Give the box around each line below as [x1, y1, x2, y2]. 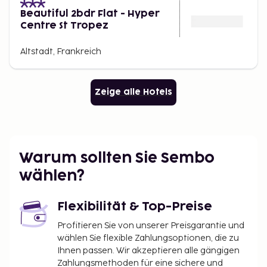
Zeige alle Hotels [95, 88, 172, 96]
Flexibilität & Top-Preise [57, 200, 212, 213]
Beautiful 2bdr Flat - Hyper [20, 8, 160, 18]
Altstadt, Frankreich [20, 46, 101, 57]
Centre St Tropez [20, 20, 108, 30]
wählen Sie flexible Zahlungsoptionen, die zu [57, 232, 239, 243]
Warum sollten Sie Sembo [19, 151, 215, 165]
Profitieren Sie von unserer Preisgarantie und [57, 220, 244, 231]
